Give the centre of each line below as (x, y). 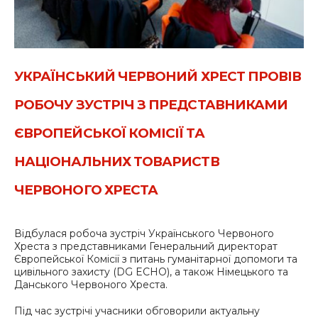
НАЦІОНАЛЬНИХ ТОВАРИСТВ (117, 161)
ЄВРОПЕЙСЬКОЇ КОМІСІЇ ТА (109, 133)
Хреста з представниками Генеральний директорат (146, 246)
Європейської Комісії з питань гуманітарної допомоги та (156, 259)
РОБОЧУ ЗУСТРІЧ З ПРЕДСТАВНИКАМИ (151, 104)
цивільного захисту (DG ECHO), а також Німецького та (151, 272)
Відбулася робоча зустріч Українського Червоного (144, 233)
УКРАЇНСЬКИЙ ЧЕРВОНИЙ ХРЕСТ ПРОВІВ (158, 76)
